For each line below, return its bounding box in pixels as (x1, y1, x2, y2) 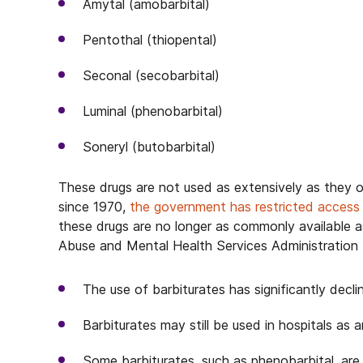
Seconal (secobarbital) (83, 67, 220, 83)
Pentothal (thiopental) (83, 32, 217, 48)
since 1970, (58, 199, 130, 215)
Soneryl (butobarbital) (83, 139, 216, 155)
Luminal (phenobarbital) (83, 103, 223, 119)
